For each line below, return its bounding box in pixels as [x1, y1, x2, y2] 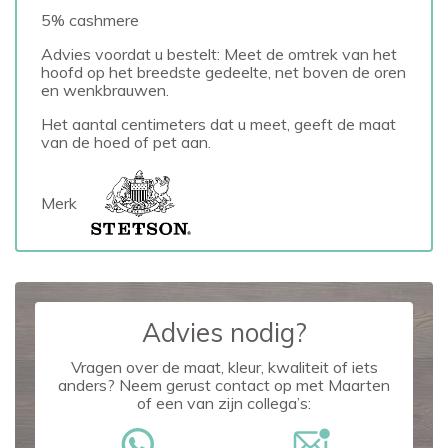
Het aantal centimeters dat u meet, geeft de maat [41, 114, 396, 134]
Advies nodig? [141, 316, 307, 350]
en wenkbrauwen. [41, 80, 169, 100]
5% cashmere [41, 10, 139, 30]
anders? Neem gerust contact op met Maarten [58, 375, 390, 396]
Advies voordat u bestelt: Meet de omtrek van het [41, 44, 397, 64]
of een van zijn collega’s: [137, 393, 311, 414]
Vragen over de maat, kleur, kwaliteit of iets [70, 357, 378, 378]
